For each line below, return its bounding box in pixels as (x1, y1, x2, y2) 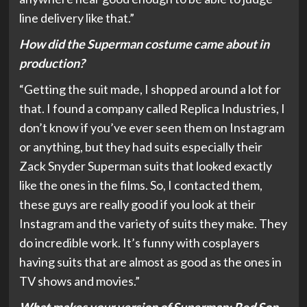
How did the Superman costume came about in (19, 36, 269, 52)
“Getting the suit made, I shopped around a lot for (19, 82, 281, 97)
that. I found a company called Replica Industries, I (19, 101, 285, 116)
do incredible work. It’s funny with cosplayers (19, 235, 260, 251)
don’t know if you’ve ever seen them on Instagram (19, 120, 284, 136)
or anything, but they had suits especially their (19, 139, 262, 155)
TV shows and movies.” (19, 273, 140, 289)
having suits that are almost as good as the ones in (19, 254, 282, 270)
